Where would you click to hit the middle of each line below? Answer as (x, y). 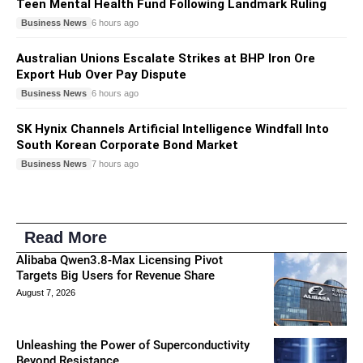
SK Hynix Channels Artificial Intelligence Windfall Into (173, 128)
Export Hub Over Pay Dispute (101, 74)
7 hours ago (115, 164)
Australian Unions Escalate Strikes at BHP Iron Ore (166, 58)
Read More (66, 237)
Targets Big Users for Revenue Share (115, 275)
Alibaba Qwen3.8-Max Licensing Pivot (120, 260)
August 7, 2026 (46, 292)
